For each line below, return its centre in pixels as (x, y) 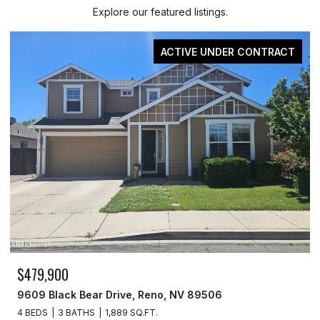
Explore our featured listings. (160, 11)
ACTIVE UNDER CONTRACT (228, 51)
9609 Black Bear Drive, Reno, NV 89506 (120, 294)
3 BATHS (76, 312)
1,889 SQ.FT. (131, 312)
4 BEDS (32, 312)
